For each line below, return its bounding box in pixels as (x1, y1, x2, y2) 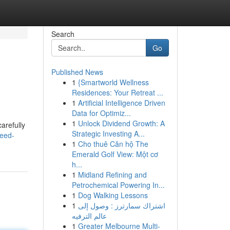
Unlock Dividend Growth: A (78, 118, 165, 128)
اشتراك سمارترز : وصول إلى (78, 200, 165, 210)
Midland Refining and (78, 169, 147, 180)
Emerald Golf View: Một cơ (71, 149, 158, 159)
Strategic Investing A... (71, 128, 145, 139)
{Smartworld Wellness (78, 77, 149, 87)
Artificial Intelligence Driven (78, 98, 165, 108)
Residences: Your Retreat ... (71, 87, 163, 98)
